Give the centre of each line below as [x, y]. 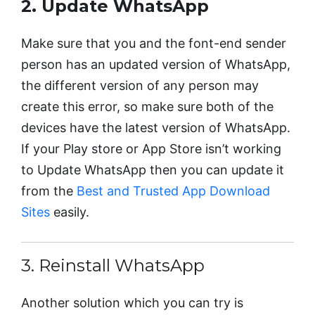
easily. [70, 212]
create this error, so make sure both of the [147, 106]
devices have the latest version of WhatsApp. [156, 127]
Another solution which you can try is [132, 302]
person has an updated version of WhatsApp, [156, 64]
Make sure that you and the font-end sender [154, 43]
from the [49, 191]
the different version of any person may [140, 85]
